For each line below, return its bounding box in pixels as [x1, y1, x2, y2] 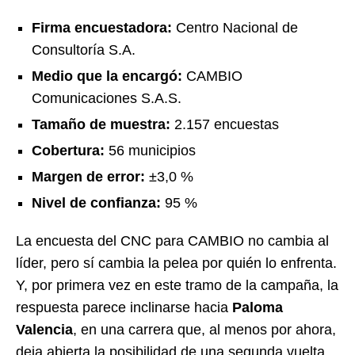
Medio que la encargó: [32, 67, 182, 84]
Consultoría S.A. [32, 41, 136, 58]
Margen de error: [32, 168, 145, 185]
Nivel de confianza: [32, 194, 161, 211]
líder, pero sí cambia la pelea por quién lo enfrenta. [16, 254, 337, 271]
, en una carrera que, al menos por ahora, [73, 321, 336, 338]
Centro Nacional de [172, 19, 298, 36]
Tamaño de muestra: [32, 116, 170, 132]
